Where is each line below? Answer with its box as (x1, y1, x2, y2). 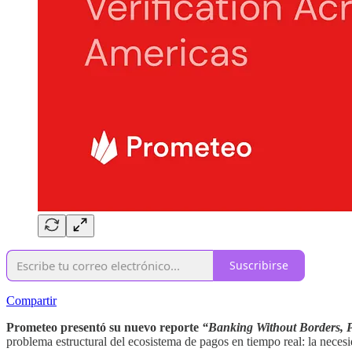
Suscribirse (229, 258, 288, 273)
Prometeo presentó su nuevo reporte (6, 320, 202, 334)
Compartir (6, 293, 57, 307)
